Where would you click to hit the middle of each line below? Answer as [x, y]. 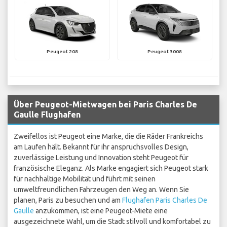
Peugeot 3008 [165, 52]
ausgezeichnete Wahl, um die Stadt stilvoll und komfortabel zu [112, 222]
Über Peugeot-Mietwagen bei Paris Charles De [105, 105]
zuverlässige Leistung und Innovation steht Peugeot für [101, 158]
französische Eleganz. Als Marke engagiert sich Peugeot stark [111, 168]
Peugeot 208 [62, 52]
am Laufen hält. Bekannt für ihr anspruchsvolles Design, [101, 147]
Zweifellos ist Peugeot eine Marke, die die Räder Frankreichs [108, 137]
